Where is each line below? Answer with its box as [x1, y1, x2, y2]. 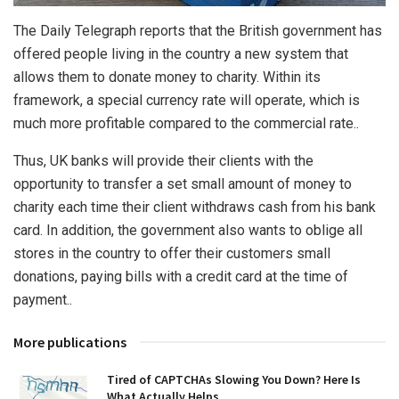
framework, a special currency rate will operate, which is [13, 91, 360, 109]
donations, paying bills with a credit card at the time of [13, 267, 348, 285]
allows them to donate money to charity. [13, 68, 259, 85]
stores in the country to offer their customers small [13, 244, 330, 262]
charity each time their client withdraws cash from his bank [13, 198, 376, 216]
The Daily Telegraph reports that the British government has [13, 21, 382, 39]
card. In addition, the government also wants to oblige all [13, 221, 362, 239]
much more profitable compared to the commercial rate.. [13, 114, 359, 132]
